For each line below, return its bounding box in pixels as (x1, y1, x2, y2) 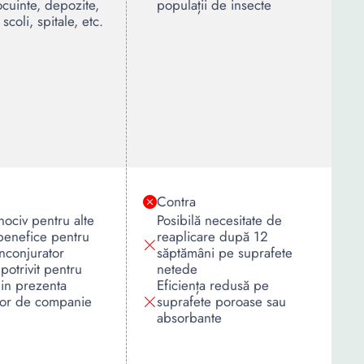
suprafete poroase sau (157, 292, 286, 311)
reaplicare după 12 (157, 227, 268, 246)
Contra (157, 192, 196, 211)
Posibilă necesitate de (157, 210, 282, 230)
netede (157, 259, 197, 279)
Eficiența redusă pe (157, 275, 269, 295)
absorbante (157, 308, 222, 327)
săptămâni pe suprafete (157, 243, 292, 262)
